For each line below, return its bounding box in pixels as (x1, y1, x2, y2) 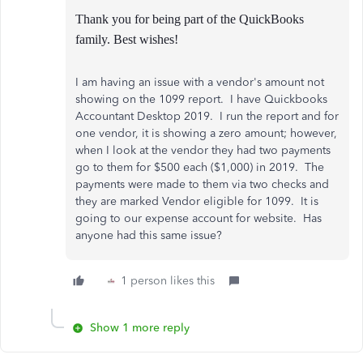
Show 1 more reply (90, 321, 190, 335)
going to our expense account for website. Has (75, 211, 322, 225)
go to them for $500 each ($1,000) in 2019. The (75, 160, 324, 174)
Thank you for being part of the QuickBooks (75, 12, 304, 26)
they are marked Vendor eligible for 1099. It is (75, 194, 318, 208)
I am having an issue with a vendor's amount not (75, 75, 324, 89)
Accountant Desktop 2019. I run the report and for (75, 109, 339, 123)
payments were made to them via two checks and (75, 177, 329, 191)
